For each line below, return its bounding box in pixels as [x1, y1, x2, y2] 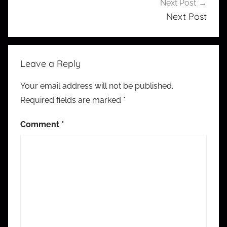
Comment [20, 119, 61, 129]
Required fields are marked [20, 95, 123, 105]
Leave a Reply [20, 57, 81, 69]
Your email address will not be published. [20, 81, 173, 91]
